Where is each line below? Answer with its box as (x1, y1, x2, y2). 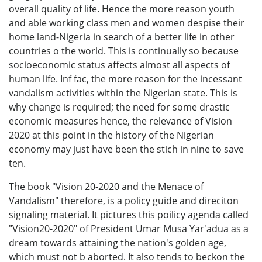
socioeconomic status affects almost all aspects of (9, 58, 230, 71)
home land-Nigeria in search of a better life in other (9, 30, 235, 43)
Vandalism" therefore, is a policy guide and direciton (9, 194, 239, 207)
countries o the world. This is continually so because (9, 44, 239, 57)
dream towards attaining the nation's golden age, (9, 236, 226, 249)
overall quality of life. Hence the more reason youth (9, 2, 235, 15)
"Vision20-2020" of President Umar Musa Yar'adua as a (9, 222, 249, 235)
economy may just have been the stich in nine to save (9, 142, 244, 156)
